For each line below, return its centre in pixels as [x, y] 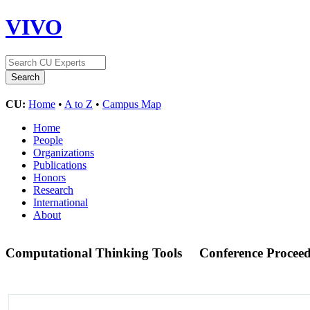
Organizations [64, 152]
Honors [49, 177]
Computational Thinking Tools [95, 253]
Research [53, 190]
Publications [60, 165]
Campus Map [132, 104]
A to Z [79, 104]
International [61, 202]
